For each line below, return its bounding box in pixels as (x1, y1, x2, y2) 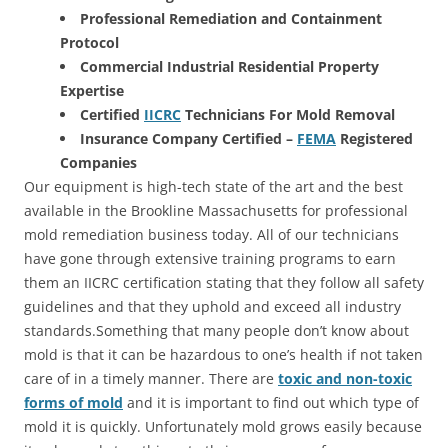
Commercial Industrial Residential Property (80, 56, 379, 76)
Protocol (60, 32, 119, 52)
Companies (60, 152, 137, 172)
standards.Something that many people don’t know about (24, 320, 409, 340)
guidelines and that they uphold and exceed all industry (24, 296, 401, 316)
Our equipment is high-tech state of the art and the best (24, 176, 403, 196)
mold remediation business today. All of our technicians (24, 224, 399, 244)
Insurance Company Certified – (80, 128, 297, 148)
